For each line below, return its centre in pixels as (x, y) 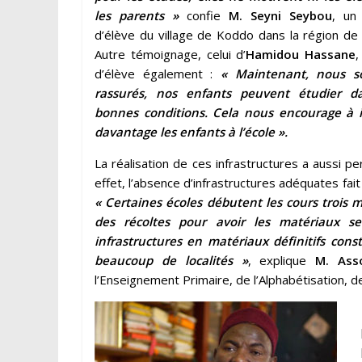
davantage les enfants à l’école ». (191, 131)
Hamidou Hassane (301, 54)
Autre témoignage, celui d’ (170, 54)
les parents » (137, 15)
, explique (282, 260)
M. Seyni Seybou (280, 15)
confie (204, 15)
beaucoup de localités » (171, 260)
